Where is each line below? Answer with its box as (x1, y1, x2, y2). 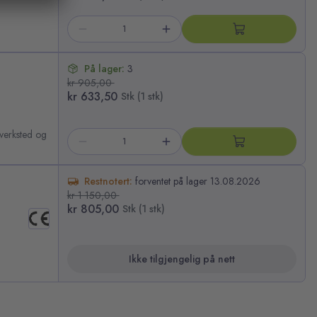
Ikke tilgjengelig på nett (128, 251, 235, 266)
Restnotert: (83, 173, 135, 188)
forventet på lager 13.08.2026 (134, 173, 260, 188)
